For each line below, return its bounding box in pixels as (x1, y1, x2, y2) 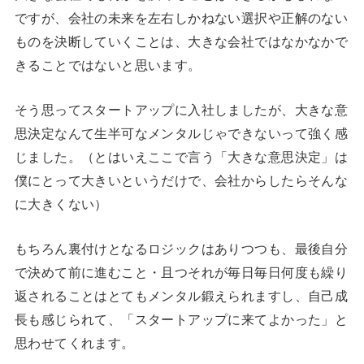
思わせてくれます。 (14, 336, 135, 351)
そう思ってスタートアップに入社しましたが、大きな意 (14, 102, 349, 117)
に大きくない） (14, 197, 108, 211)
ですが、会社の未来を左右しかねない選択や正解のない (14, 10, 349, 25)
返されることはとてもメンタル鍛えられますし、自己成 (14, 288, 349, 304)
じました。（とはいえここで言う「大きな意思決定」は (14, 149, 349, 164)
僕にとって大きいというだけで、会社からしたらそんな (14, 173, 349, 188)
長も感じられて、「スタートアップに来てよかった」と (14, 312, 349, 327)
